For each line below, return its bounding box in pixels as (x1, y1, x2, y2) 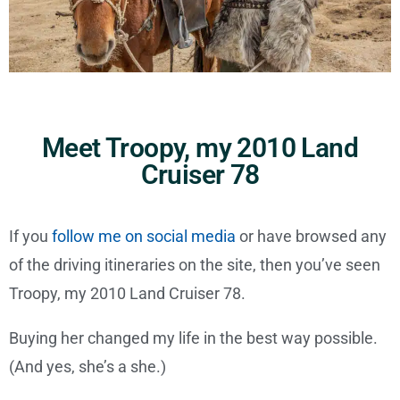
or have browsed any (236, 226, 387, 246)
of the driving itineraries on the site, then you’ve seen (9, 254, 380, 274)
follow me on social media (52, 226, 236, 246)
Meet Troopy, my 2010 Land (42, 131, 358, 163)
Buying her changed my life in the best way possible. (9, 328, 378, 347)
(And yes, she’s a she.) (9, 356, 166, 376)
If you (9, 226, 52, 246)
